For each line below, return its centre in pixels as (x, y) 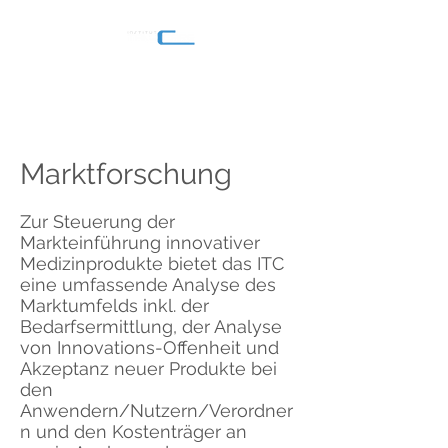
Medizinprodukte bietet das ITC (152, 263)
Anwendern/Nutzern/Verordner (156, 410)
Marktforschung (126, 174)
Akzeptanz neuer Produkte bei (148, 368)
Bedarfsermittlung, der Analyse (151, 326)
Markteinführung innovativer (140, 242)
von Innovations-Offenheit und (149, 347)
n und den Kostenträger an (133, 431)
